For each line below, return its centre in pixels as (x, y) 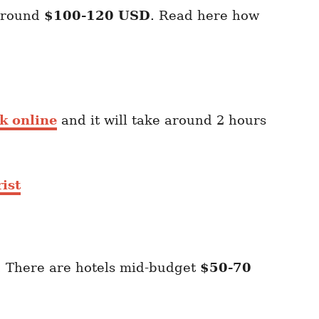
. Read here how (205, 15)
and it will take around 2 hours (162, 120)
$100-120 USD (97, 15)
